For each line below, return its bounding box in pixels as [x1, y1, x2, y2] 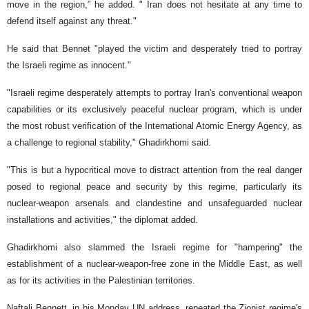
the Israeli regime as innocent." [7, 59, 131, 70]
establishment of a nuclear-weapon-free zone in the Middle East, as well [7, 258, 302, 269]
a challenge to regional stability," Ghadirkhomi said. [7, 137, 211, 148]
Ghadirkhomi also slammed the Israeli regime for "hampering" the [7, 241, 302, 252]
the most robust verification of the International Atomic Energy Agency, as [7, 120, 302, 131]
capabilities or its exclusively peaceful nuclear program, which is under [7, 103, 302, 114]
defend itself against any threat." [7, 15, 137, 26]
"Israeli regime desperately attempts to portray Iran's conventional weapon [7, 87, 302, 98]
